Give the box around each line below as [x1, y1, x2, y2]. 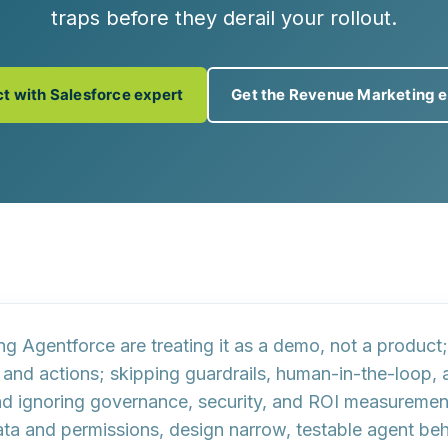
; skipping [99, 363, 185, 384]
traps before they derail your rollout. [51, 6, 397, 30]
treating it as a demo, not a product [151, 335, 442, 356]
